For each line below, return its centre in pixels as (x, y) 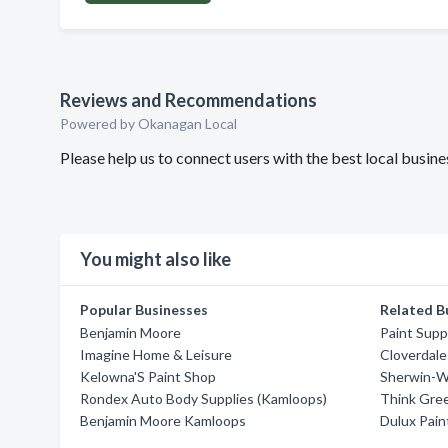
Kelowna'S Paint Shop (148, 376)
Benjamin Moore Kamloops (163, 420)
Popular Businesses (144, 309)
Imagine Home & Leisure (156, 354)
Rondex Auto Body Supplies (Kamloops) (203, 398)
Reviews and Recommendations (188, 100)
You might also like (155, 259)
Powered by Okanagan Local (148, 123)
